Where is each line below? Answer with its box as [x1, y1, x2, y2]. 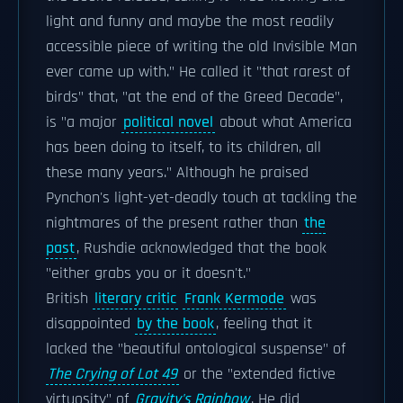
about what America [215, 112, 352, 132]
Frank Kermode [184, 289, 284, 309]
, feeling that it [216, 314, 312, 334]
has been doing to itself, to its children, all [46, 138, 321, 157]
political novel [123, 112, 213, 132]
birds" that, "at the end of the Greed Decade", [46, 87, 343, 107]
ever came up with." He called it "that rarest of [46, 62, 350, 82]
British [46, 289, 93, 309]
